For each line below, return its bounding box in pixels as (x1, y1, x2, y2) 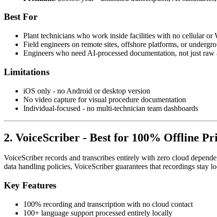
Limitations (4, 66, 49, 77)
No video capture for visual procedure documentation (23, 95, 186, 104)
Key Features (4, 180, 56, 191)
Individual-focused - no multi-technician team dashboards (23, 104, 198, 112)
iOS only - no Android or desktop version (23, 86, 150, 95)
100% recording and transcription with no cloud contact (23, 200, 193, 208)
